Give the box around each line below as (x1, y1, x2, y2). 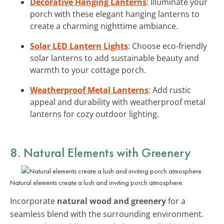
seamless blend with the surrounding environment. (10, 208, 203, 219)
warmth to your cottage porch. (30, 64, 146, 75)
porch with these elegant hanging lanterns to (30, 8, 199, 19)
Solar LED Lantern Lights (30, 40, 128, 51)
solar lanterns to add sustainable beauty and (30, 52, 199, 63)
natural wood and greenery (57, 195, 166, 206)
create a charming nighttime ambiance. (30, 20, 178, 31)
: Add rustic (148, 84, 191, 95)
